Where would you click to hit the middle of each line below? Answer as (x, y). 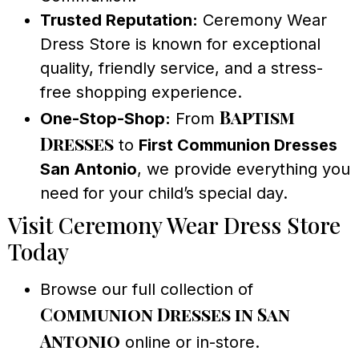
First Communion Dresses (238, 145)
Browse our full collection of (147, 289)
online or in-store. (190, 342)
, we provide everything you (244, 169)
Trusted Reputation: (119, 20)
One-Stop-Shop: (105, 118)
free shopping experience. (141, 92)
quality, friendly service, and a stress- (182, 68)
